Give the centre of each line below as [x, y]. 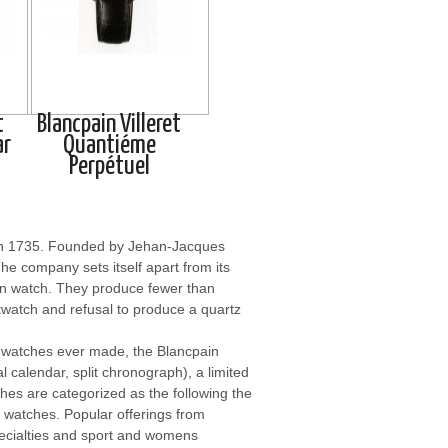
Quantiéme [109, 145]
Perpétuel [109, 166]
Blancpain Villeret [109, 124]
